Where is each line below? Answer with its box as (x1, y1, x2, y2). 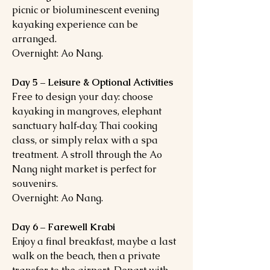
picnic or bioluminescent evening (12, 4, 159, 16)
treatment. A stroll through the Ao (12, 148, 162, 161)
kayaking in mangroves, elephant (12, 105, 162, 118)
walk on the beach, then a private (12, 250, 160, 262)
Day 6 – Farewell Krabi (12, 221, 115, 233)
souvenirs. (12, 177, 58, 190)
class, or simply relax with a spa (12, 134, 158, 146)
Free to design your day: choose (12, 90, 153, 103)
